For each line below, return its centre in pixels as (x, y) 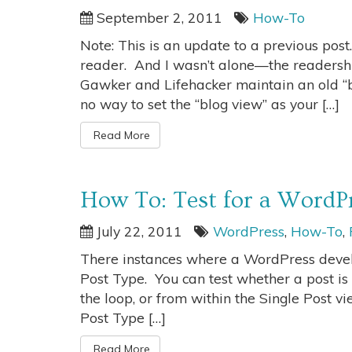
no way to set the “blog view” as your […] (210, 104)
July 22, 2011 (137, 231)
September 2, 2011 (158, 17)
